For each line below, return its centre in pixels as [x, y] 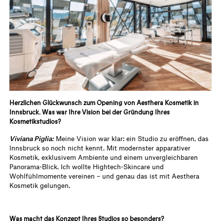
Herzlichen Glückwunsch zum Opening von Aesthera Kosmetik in [104, 103]
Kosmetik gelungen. [40, 185]
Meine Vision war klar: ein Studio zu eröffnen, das [131, 138]
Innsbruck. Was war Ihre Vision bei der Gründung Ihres [90, 112]
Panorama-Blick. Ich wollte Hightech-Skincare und [87, 166]
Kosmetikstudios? [36, 121]
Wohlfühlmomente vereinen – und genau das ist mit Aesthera [105, 176]
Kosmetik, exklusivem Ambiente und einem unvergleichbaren [104, 157]
